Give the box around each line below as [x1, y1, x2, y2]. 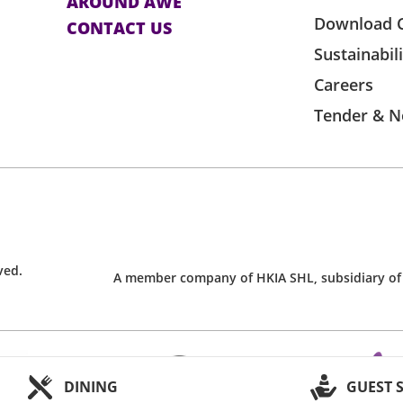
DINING [64, 377, 118, 397]
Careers [314, 74, 374, 96]
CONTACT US [66, 17, 172, 40]
